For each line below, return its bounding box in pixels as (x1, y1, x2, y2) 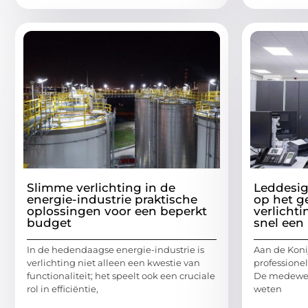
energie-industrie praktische (27, 192, 197, 207)
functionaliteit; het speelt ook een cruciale (27, 270, 215, 282)
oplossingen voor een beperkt (27, 204, 207, 219)
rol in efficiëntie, (27, 283, 98, 295)
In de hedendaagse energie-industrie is (27, 244, 204, 256)
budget (27, 216, 71, 230)
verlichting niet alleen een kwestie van (27, 257, 200, 269)
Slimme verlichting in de (27, 181, 175, 195)
